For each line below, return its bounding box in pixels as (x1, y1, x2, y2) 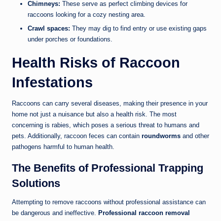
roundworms (142, 132, 181, 140)
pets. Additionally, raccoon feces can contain (12, 132, 142, 140)
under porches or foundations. (28, 35, 112, 43)
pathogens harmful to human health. (12, 143, 114, 150)
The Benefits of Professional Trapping (12, 161, 203, 174)
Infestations (12, 74, 93, 90)
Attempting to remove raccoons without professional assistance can (12, 198, 206, 206)
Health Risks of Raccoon (12, 54, 180, 71)
